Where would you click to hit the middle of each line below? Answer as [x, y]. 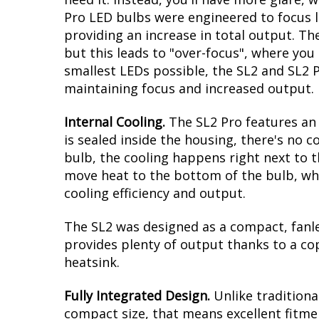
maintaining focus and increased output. [189, 89]
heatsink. [92, 262]
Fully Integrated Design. [139, 296]
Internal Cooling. [115, 122]
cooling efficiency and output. [155, 193]
